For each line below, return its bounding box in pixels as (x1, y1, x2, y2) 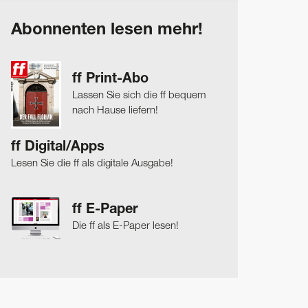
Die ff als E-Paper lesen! (72, 221, 179, 231)
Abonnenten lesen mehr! (11, 22, 203, 39)
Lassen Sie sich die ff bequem (72, 90, 206, 100)
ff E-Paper (72, 203, 138, 217)
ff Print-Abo (72, 72, 148, 87)
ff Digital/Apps (11, 140, 104, 155)
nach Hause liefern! (72, 105, 158, 115)
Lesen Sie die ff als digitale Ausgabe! (11, 158, 173, 168)
